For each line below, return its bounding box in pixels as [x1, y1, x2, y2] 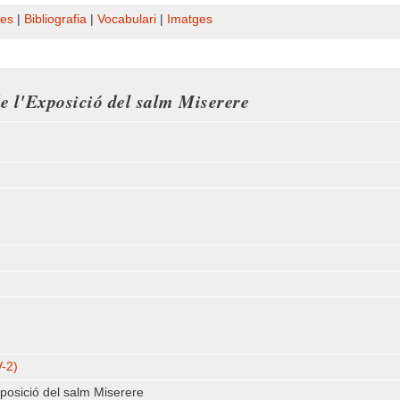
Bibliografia [24, 12, 87, 26]
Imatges [167, 12, 212, 26]
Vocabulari [97, 12, 156, 26]
